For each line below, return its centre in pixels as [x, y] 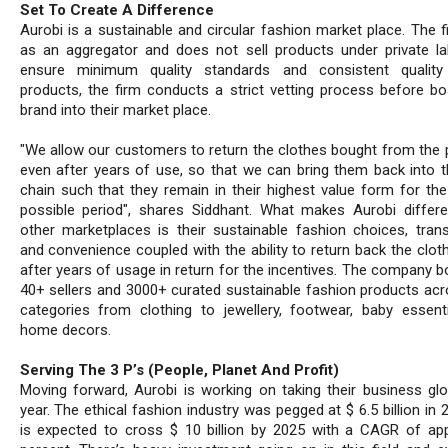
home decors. [65, 330]
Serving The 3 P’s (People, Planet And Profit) [179, 370]
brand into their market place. [115, 110]
